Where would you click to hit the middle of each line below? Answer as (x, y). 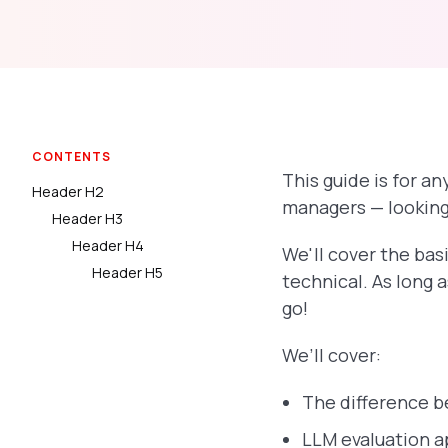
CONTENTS (71, 156)
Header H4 (108, 245)
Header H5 (127, 272)
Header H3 (87, 218)
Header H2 (68, 191)
